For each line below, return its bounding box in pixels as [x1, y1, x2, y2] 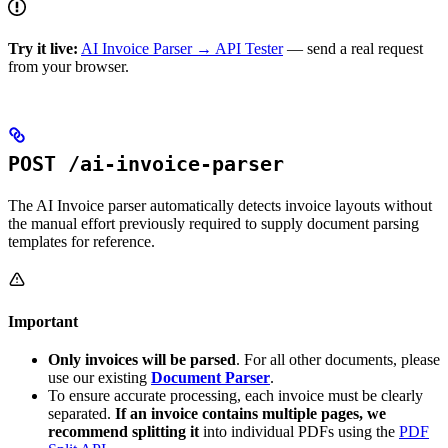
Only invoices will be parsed [48, 351, 236, 369]
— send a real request [283, 40, 423, 58]
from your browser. [8, 58, 129, 76]
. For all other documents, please [236, 351, 440, 369]
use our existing [48, 369, 151, 387]
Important [8, 313, 78, 331]
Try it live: [8, 40, 78, 58]
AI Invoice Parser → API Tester [81, 40, 283, 58]
